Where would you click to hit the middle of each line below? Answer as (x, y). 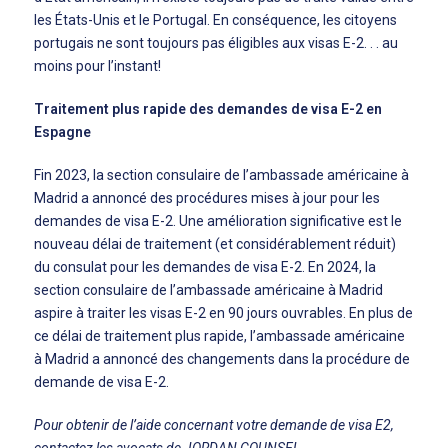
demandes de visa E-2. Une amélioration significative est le (218, 221)
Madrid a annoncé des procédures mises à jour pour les (207, 198)
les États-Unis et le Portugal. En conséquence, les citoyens (215, 20)
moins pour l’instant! (97, 66)
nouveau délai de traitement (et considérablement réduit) (215, 244)
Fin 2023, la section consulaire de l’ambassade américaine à (221, 175)
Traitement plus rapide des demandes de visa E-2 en (208, 109)
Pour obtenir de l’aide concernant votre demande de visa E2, (214, 425)
